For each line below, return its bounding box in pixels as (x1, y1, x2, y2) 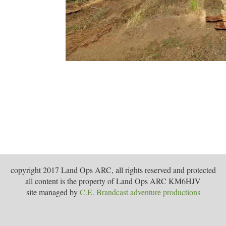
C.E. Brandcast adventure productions (79, 186, 200, 197)
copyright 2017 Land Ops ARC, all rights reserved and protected (10, 164, 216, 175)
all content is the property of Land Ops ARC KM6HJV (25, 175, 201, 186)
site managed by (26, 186, 80, 197)
